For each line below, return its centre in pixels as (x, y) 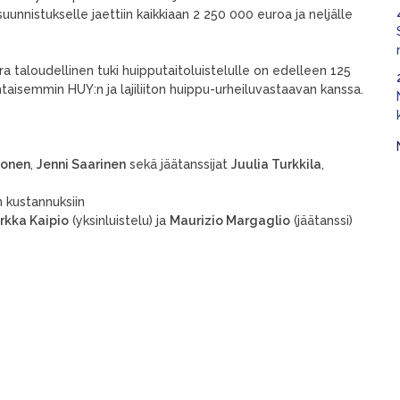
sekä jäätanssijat (179, 164)
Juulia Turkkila (276, 164)
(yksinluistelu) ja (119, 221)
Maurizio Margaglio (230, 221)
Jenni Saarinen (81, 164)
